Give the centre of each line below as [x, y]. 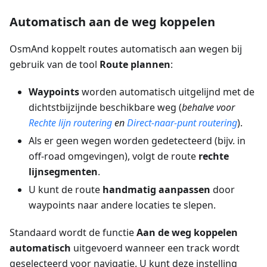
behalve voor [208, 108]
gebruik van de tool [55, 65]
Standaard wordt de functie [73, 233]
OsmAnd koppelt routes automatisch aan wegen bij [126, 49]
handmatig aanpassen [156, 190]
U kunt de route [66, 190]
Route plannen [135, 65]
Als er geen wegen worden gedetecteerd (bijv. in [137, 141]
